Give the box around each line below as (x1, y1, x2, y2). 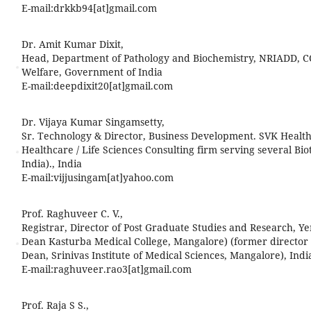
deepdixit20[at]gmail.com (53, 79, 173, 92)
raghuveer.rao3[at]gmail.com (53, 262, 192, 276)
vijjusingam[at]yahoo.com (53, 171, 174, 184)
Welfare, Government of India (21, 65, 162, 78)
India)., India (21, 157, 82, 170)
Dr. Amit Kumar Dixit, (21, 37, 124, 51)
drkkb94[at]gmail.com (53, 1, 157, 15)
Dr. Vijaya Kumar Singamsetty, (21, 115, 165, 128)
